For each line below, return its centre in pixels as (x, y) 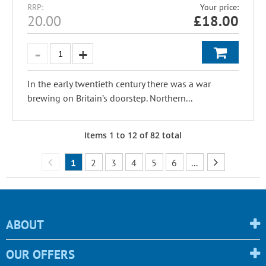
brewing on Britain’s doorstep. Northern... (110, 98)
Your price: (219, 7)
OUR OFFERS (40, 254)
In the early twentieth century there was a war (119, 84)
